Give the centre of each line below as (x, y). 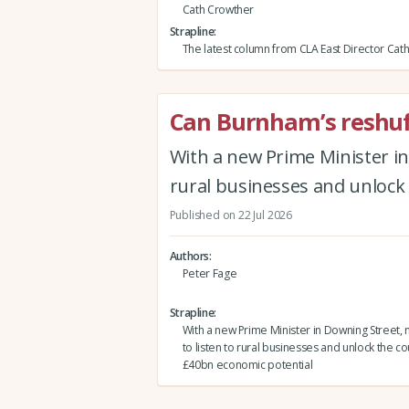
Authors (189, 257)
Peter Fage (210, 274)
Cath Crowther (218, 10)
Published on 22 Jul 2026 (231, 215)
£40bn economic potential (247, 365)
